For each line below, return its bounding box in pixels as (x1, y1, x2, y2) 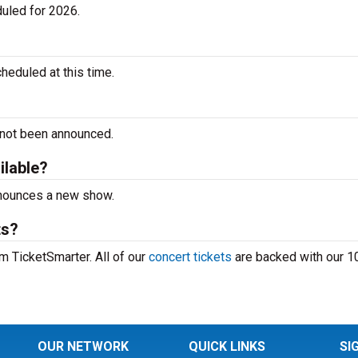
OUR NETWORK (38, 339, 129, 354)
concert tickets (149, 249, 232, 265)
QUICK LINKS (188, 339, 265, 354)
